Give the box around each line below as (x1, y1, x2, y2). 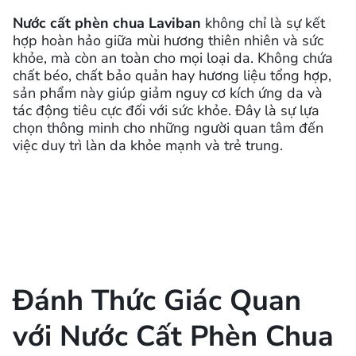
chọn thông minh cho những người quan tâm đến (13, 118, 323, 137)
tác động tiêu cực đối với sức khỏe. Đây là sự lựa (13, 100, 319, 120)
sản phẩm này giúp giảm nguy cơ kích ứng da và (13, 83, 323, 103)
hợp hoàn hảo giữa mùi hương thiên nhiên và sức (13, 30, 323, 50)
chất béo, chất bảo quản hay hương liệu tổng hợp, (13, 65, 331, 85)
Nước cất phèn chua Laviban (13, 13, 201, 33)
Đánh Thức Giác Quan (13, 281, 301, 320)
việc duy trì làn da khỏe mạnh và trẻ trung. (13, 135, 283, 155)
